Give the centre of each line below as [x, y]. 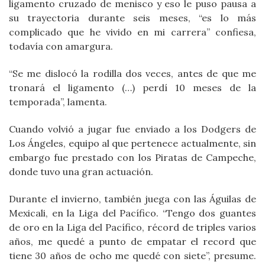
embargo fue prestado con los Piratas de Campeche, [132, 158]
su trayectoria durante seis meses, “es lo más [132, 18]
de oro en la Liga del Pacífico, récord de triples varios [132, 227]
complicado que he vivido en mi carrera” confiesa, [132, 32]
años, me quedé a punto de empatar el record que [132, 242]
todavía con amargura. [61, 46]
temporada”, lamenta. [58, 102]
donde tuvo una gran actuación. [81, 172]
